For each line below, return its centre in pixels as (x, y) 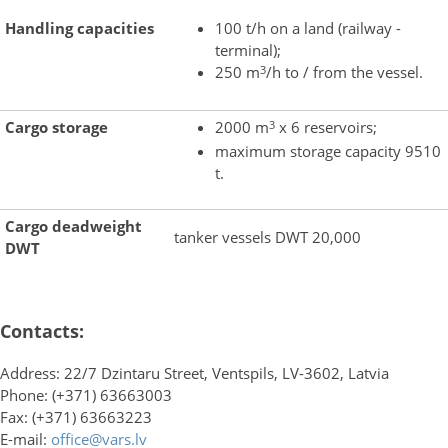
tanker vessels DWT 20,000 (267, 236)
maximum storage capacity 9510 (327, 150)
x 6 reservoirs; (325, 126)
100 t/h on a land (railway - (307, 27)
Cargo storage (56, 126)
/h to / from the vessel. (344, 71)
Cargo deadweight (73, 225)
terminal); (247, 49)
